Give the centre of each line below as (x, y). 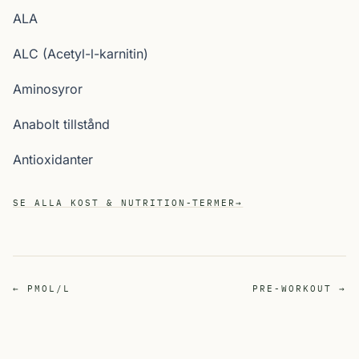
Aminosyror (48, 89)
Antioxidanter (53, 159)
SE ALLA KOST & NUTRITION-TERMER (125, 203)
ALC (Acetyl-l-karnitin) (81, 54)
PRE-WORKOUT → (299, 288)
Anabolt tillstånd (61, 124)
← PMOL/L (42, 288)
